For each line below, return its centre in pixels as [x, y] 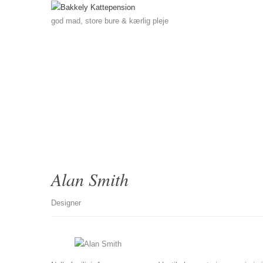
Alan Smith [90, 179]
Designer [66, 203]
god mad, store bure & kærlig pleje [110, 21]
